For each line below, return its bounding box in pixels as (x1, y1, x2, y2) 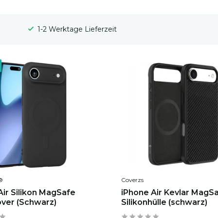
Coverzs (121, 176, 144, 184)
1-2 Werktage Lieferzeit (1, 24, 83, 34)
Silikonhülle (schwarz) (121, 198, 207, 207)
